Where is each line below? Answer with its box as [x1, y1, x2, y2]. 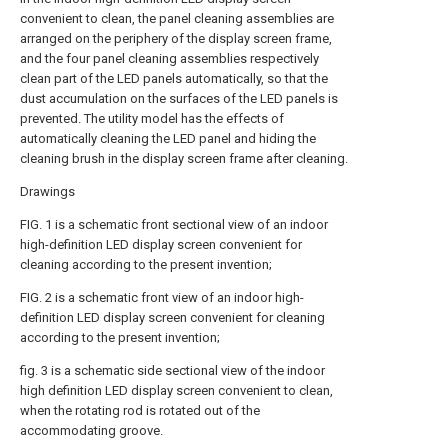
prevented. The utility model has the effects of [20, 111, 284, 126]
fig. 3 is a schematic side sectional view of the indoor [20, 363, 325, 378]
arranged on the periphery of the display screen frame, [20, 31, 332, 46]
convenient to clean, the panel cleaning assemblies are [20, 11, 334, 26]
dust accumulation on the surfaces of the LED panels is [20, 91, 338, 106]
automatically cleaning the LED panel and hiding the [20, 131, 316, 146]
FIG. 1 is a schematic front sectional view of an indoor [20, 217, 328, 232]
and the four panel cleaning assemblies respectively [20, 51, 319, 66]
